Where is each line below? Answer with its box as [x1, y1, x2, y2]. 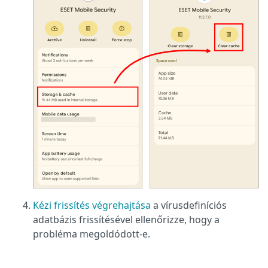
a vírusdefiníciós [151, 199, 227, 212]
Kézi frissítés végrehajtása [33, 199, 151, 212]
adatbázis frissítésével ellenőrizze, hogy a [33, 213, 220, 227]
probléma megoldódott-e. [33, 227, 150, 241]
